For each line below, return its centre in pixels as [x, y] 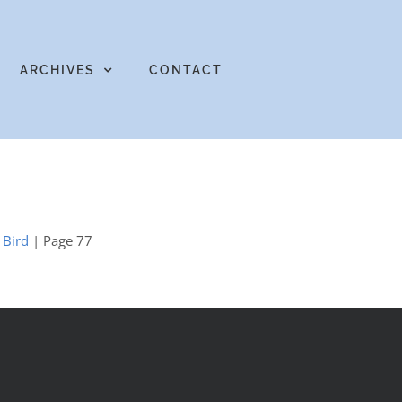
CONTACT [185, 70]
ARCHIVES [57, 70]
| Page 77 [61, 240]
